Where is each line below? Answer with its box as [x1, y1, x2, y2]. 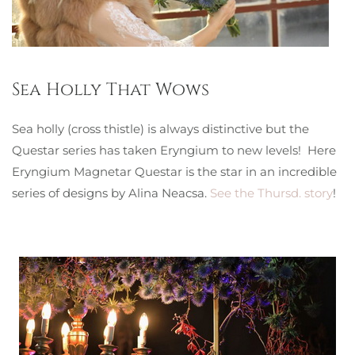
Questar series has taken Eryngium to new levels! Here [12, 143, 336, 158]
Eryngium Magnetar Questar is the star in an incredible [12, 164, 337, 179]
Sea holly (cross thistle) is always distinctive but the [12, 121, 309, 136]
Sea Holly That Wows [12, 78, 209, 101]
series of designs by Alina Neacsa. [12, 185, 210, 200]
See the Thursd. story [210, 185, 333, 200]
